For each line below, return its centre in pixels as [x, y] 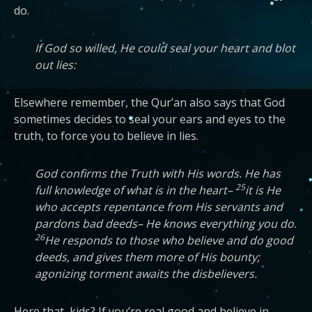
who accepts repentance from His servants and [159, 207]
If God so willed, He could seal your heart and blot [165, 48]
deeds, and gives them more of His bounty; [147, 257]
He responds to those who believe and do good [169, 240]
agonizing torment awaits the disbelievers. [146, 274]
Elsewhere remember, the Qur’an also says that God [149, 102]
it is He [263, 190]
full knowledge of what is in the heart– [135, 190]
